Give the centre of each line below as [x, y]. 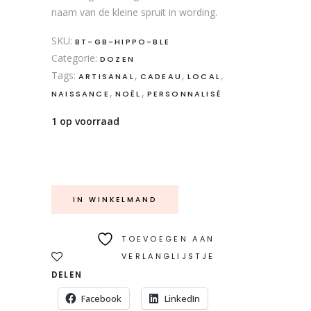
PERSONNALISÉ [185, 94]
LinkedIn [182, 299]
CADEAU [161, 76]
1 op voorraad [85, 121]
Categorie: [76, 58]
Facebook [101, 299]
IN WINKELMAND [115, 200]
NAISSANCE [81, 94]
